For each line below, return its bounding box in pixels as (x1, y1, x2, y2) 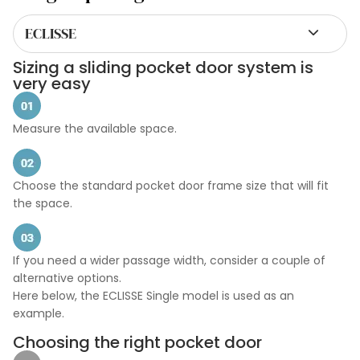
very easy (13, 72, 91, 95)
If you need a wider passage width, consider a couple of (13, 252, 325, 269)
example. (13, 305, 64, 322)
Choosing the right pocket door (13, 330, 262, 354)
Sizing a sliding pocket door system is (13, 55, 313, 79)
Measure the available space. (13, 120, 177, 137)
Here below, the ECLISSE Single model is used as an (13, 288, 294, 305)
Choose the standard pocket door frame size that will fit (13, 177, 329, 194)
